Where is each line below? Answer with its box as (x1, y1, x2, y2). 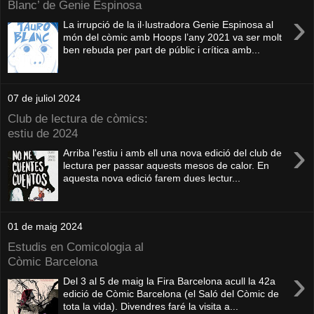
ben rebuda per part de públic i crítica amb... (63, 44, 261, 56)
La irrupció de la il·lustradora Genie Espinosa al (63, 19, 274, 31)
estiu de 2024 (8, 125, 78, 140)
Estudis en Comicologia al (8, 239, 144, 254)
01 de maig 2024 (8, 221, 83, 232)
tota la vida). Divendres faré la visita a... (63, 301, 239, 313)
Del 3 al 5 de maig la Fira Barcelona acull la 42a (63, 275, 276, 287)
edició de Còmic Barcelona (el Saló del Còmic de (63, 288, 280, 300)
